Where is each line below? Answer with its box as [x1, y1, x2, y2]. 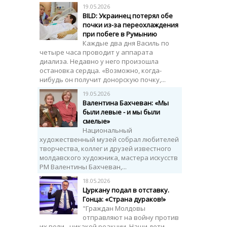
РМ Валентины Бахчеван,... [40, 162, 127, 171]
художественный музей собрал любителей [40, 135, 179, 144]
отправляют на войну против [83, 213, 179, 222]
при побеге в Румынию [83, 29, 157, 39]
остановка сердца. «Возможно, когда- [40, 66, 162, 75]
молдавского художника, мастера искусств [40, 153, 178, 162]
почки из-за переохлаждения [83, 20, 178, 29]
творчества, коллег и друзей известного [40, 144, 171, 153]
